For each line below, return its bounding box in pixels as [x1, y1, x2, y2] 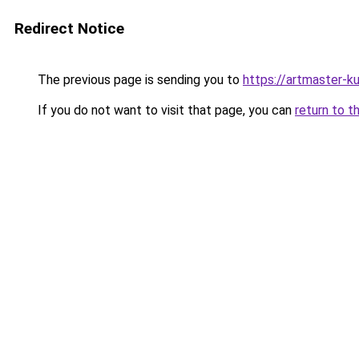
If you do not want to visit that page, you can [34, 103, 295, 118]
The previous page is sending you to [34, 72, 243, 87]
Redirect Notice [14, 19, 124, 38]
